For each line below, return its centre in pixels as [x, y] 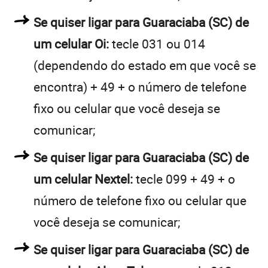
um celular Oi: [71, 43]
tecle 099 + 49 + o [184, 179]
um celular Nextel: [83, 179]
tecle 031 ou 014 [157, 43]
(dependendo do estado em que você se [145, 65]
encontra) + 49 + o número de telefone [140, 86]
